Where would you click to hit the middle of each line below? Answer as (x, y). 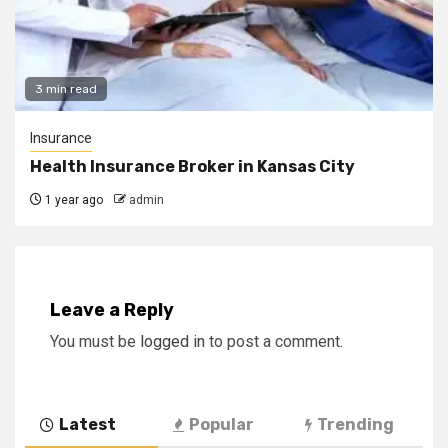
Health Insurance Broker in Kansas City (192, 166)
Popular (221, 424)
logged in (172, 341)
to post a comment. (274, 341)
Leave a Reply (112, 309)
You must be (95, 341)
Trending (356, 424)
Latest (87, 424)
